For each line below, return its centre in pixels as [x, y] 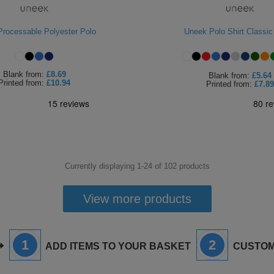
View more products [137, 199]
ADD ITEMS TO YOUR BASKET [117, 246]
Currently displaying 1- [104, 166]
